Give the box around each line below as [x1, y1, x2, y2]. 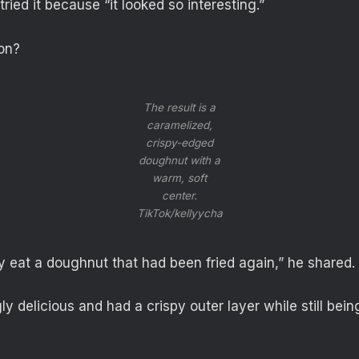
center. [162, 189, 197, 203]
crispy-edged [146, 136, 213, 150]
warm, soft [152, 171, 207, 185]
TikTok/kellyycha [136, 207, 223, 220]
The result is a [143, 101, 216, 115]
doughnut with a [139, 154, 220, 167]
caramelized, [147, 119, 212, 132]
